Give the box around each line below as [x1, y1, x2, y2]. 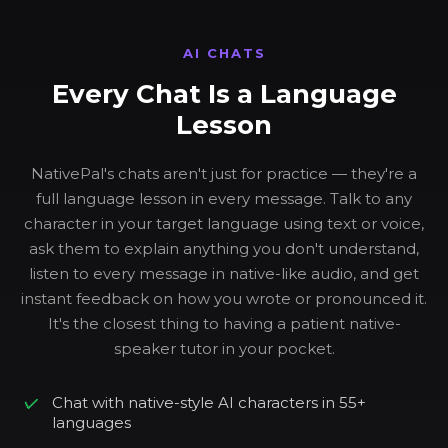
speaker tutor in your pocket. [113, 339, 335, 359]
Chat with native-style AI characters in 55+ [52, 393, 366, 413]
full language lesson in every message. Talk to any [36, 189, 412, 209]
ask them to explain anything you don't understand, [29, 239, 419, 259]
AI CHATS [182, 45, 266, 62]
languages [52, 413, 131, 433]
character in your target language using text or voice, [24, 214, 424, 234]
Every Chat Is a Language [51, 78, 397, 111]
